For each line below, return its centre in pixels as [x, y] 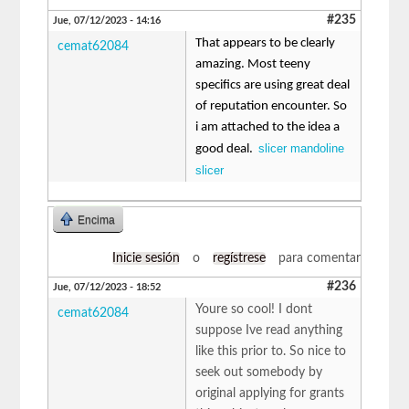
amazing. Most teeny [253, 64]
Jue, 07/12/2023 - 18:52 [107, 287]
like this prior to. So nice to [271, 351]
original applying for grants [270, 393]
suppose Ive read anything [269, 330]
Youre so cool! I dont [254, 309]
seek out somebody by [259, 372]
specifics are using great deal [273, 85]
